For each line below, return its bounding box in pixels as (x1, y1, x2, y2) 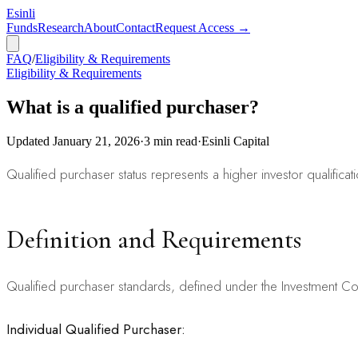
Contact (116, 21, 155, 34)
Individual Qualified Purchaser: (6, 319, 185, 339)
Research (38, 21, 84, 34)
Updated (6, 133, 53, 148)
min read (150, 133, 197, 148)
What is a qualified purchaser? (6, 96, 259, 117)
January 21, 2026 (53, 133, 140, 148)
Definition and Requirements (6, 223, 301, 255)
